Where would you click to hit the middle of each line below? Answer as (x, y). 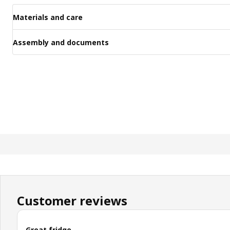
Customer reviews (72, 201)
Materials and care (48, 17)
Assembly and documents (61, 42)
